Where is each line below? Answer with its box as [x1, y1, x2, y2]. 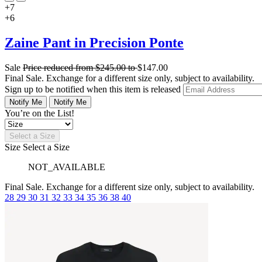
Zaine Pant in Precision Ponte [5, 35, 184, 50]
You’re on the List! [5, 108, 74, 118]
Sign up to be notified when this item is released [5, 84, 183, 94]
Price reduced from [23, 62, 95, 73]
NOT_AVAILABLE [28, 161, 105, 172]
